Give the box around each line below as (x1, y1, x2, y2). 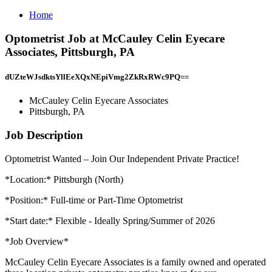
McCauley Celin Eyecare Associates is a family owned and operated (5, 256, 266, 267)
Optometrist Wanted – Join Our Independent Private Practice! (5, 153, 239, 164)
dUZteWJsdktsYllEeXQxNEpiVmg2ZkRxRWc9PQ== (5, 72, 189, 81)
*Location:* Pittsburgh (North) (5, 174, 123, 185)
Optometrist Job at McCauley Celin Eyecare (5, 32, 225, 45)
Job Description (5, 128, 83, 141)
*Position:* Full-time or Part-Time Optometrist (5, 194, 183, 205)
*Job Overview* (5, 236, 69, 246)
